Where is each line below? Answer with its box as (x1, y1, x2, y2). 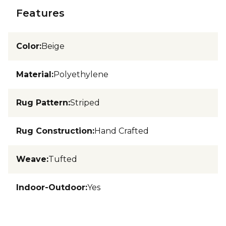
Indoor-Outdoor (16, 183, 85, 192)
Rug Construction (16, 126, 92, 136)
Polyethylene (53, 70, 108, 79)
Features (16, 7, 65, 19)
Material (16, 70, 51, 79)
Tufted (48, 154, 77, 164)
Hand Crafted (94, 126, 149, 136)
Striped (70, 98, 100, 107)
